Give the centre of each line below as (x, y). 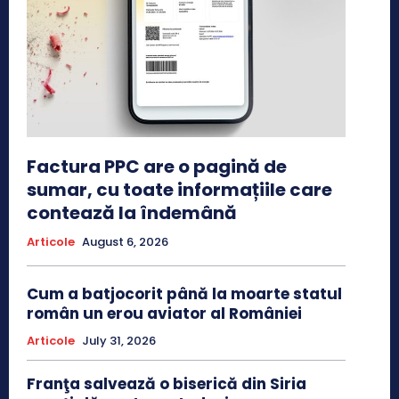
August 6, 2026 (125, 241)
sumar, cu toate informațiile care (179, 189)
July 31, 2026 (119, 340)
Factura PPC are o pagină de (157, 166)
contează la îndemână (132, 212)
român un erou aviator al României (164, 313)
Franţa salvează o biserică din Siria (167, 383)
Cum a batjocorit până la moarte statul (184, 293)
